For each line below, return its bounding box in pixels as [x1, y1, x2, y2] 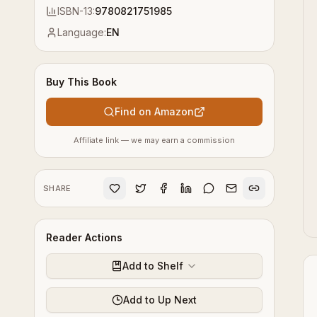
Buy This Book [46, 76, 117, 88]
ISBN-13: [57, 5, 95, 17]
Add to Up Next [123, 294, 197, 306]
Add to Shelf [122, 260, 183, 272]
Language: [57, 26, 106, 38]
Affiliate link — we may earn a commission [74, 135, 235, 145]
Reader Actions [46, 231, 122, 243]
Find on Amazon [115, 105, 194, 117]
